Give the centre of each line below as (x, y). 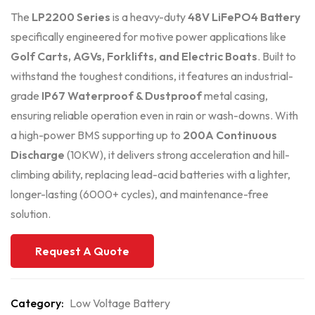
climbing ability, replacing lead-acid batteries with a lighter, (150, 174)
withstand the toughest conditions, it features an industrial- (152, 76)
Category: (37, 303)
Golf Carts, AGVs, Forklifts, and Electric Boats (134, 56)
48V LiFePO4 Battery (244, 17)
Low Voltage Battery (120, 303)
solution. (31, 213)
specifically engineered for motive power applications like (148, 36)
